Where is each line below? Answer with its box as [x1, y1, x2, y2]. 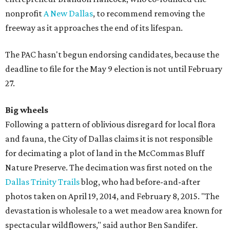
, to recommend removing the [93, 8, 205, 19]
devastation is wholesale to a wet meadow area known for [5, 205, 222, 216]
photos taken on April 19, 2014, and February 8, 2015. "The [5, 191, 219, 202]
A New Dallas [44, 8, 93, 19]
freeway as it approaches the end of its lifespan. [5, 23, 183, 33]
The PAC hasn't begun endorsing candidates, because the [5, 49, 219, 60]
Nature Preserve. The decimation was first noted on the [5, 162, 212, 173]
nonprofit [5, 8, 44, 19]
